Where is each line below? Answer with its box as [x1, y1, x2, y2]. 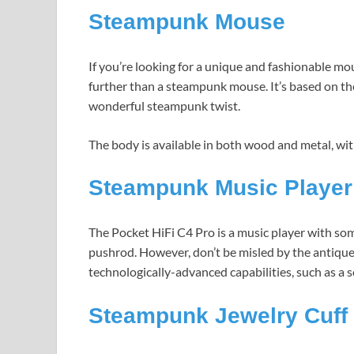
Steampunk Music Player [88, 175, 352, 201]
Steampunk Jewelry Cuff [88, 303, 348, 328]
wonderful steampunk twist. [88, 98, 240, 114]
